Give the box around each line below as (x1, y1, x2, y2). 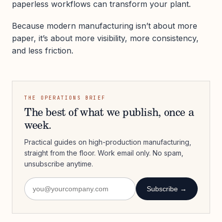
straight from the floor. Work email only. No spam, (24, 148, 183, 157)
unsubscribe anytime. (24, 159, 93, 168)
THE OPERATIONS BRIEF (24, 94, 106, 101)
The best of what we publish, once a (24, 108, 194, 119)
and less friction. (12, 45, 73, 55)
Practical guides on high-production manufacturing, (24, 137, 191, 146)
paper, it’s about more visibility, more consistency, (12, 33, 199, 43)
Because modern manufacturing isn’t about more (12, 20, 197, 31)
